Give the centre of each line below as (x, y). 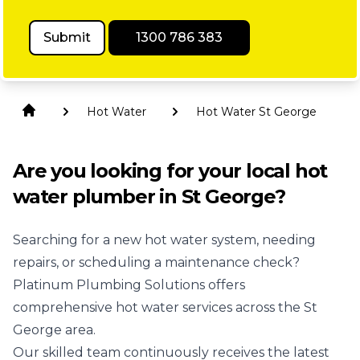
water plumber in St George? (149, 196)
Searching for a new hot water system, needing (164, 240)
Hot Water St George (256, 112)
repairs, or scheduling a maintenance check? (156, 262)
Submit (67, 37)
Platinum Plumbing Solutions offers (129, 285)
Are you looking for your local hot (170, 171)
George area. (54, 330)
